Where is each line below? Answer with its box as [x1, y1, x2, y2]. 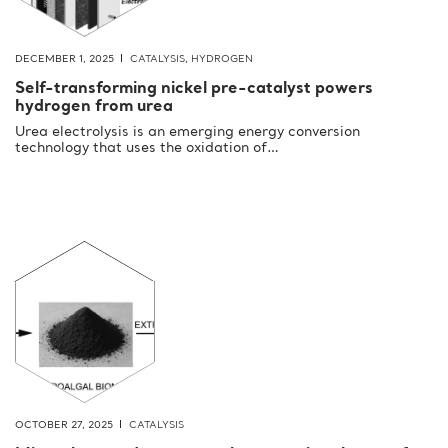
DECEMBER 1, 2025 [15, 54, 114, 65]
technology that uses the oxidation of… [15, 141, 279, 156]
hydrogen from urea [15, 99, 173, 116]
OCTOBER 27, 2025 [15, 420, 113, 431]
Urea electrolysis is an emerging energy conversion [15, 125, 360, 140]
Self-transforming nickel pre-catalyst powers [15, 81, 373, 98]
